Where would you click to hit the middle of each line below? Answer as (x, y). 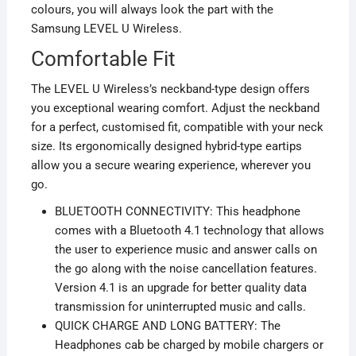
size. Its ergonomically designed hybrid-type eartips (166, 147)
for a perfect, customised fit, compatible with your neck (177, 128)
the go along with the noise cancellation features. (186, 269)
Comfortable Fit (103, 59)
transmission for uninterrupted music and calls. (180, 307)
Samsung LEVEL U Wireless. (106, 29)
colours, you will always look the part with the (152, 10)
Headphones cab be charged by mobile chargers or (189, 345)
